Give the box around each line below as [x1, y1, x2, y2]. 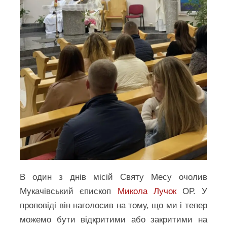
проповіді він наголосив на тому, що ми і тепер [20, 200, 207, 210]
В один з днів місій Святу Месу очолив [20, 172, 207, 182]
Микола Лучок [117, 186, 176, 196]
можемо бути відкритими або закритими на [20, 214, 207, 224]
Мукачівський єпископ [20, 186, 118, 196]
